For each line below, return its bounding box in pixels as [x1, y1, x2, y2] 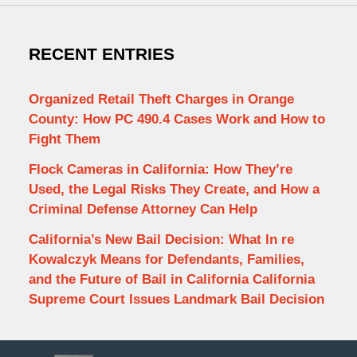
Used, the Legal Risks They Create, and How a [28, 181, 320, 197]
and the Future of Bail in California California [28, 271, 315, 287]
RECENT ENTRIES [28, 44, 175, 64]
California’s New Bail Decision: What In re [28, 231, 294, 247]
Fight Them [28, 131, 100, 147]
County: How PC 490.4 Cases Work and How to [28, 112, 325, 127]
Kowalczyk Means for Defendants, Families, [28, 251, 304, 267]
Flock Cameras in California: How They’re [28, 161, 292, 177]
